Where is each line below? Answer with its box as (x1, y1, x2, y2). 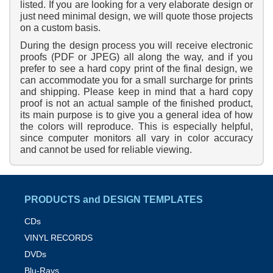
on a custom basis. (20, 23, 101, 34)
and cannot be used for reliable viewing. (20, 144, 192, 155)
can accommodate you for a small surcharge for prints (20, 75, 253, 86)
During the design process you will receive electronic (20, 40, 253, 51)
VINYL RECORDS (24, 233, 93, 243)
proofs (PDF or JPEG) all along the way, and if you (20, 52, 253, 63)
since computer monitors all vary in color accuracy (20, 133, 253, 144)
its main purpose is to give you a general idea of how (20, 110, 253, 121)
